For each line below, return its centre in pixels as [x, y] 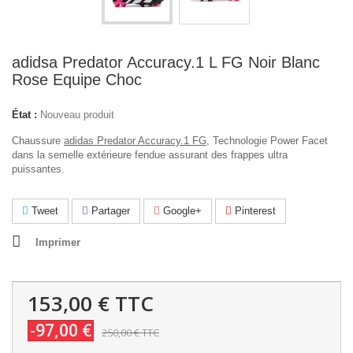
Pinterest [254, 211]
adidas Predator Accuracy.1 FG [135, 141]
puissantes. [38, 169]
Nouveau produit [77, 115]
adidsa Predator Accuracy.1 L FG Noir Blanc [166, 62]
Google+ [181, 211]
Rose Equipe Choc [77, 80]
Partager [109, 211]
